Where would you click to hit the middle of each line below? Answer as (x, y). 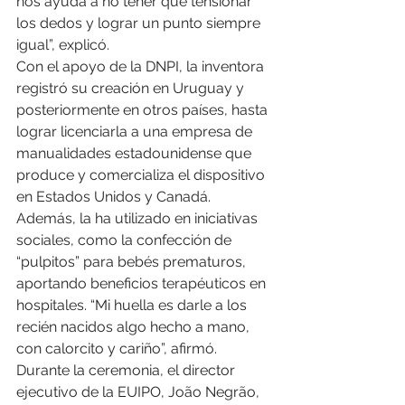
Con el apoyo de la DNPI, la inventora (142, 67)
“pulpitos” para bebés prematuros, (133, 262)
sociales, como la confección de (126, 240)
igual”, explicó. (63, 45)
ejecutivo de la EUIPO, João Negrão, (140, 392)
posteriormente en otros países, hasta (144, 110)
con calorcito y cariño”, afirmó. (117, 349)
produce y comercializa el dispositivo (142, 175)
